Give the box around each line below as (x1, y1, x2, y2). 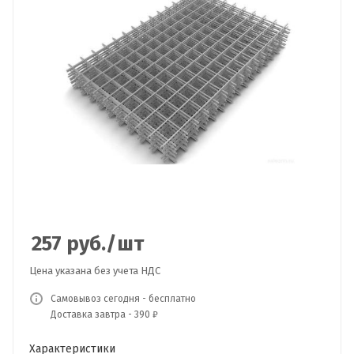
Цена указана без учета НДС (29, 265, 160, 277)
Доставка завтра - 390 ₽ (51, 309, 158, 320)
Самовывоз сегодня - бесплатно (51, 293, 196, 304)
